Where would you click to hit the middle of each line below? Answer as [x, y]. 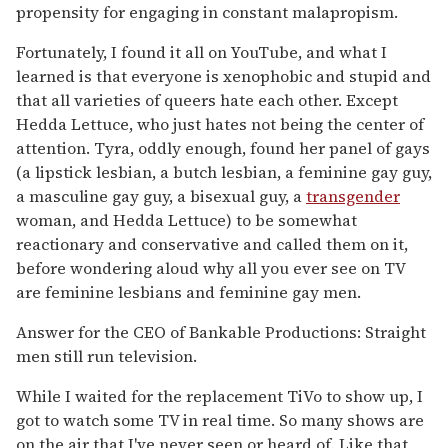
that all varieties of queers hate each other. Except [207, 100]
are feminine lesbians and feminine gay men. [188, 292]
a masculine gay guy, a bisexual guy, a [161, 196]
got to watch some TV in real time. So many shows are [220, 420]
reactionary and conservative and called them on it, [212, 244]
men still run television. [106, 356]
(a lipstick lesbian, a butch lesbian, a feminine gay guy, [224, 172]
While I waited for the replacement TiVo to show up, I [219, 396]
